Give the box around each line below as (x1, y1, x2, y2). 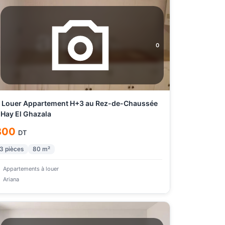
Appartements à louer (3, 165, 59, 172)
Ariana (3, 176, 19, 183)
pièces (5, 145, 24, 153)
